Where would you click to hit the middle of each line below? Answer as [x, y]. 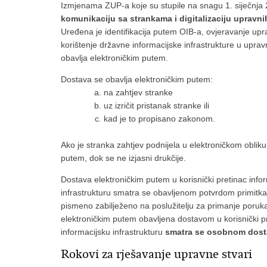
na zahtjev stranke [138, 92]
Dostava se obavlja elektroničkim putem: [137, 79]
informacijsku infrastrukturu [113, 232]
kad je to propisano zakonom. [159, 119]
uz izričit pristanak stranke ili [156, 105]
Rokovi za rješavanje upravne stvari [156, 254]
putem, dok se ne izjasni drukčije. [123, 158]
